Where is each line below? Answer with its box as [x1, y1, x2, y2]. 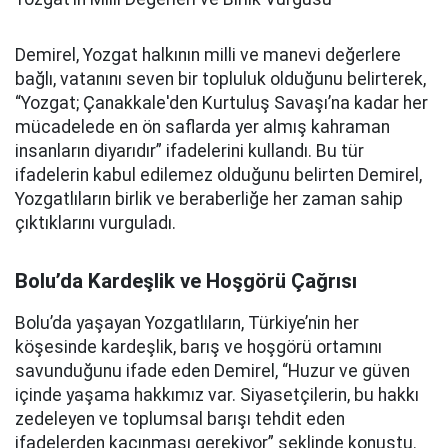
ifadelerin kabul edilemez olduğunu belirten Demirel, [15, 165, 422, 186]
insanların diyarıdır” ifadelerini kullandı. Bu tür [15, 141, 364, 162]
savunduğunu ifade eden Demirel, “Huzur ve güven [15, 361, 410, 382]
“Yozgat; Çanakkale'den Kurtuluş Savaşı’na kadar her [15, 93, 428, 114]
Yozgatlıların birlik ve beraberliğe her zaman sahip [15, 189, 403, 210]
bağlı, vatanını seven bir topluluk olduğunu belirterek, [15, 69, 426, 90]
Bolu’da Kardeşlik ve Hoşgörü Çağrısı [15, 269, 357, 294]
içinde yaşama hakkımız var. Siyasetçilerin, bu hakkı [15, 385, 419, 406]
